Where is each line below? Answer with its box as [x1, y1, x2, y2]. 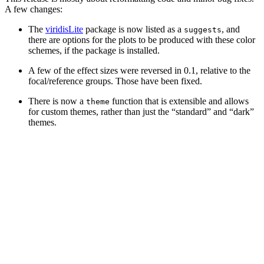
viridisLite [45, 24, 83, 35]
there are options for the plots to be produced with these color [28, 35, 255, 45]
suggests [184, 25, 222, 35]
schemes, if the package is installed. [28, 45, 160, 56]
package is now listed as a [83, 24, 184, 35]
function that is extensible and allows [110, 96, 249, 107]
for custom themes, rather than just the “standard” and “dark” [28, 107, 254, 117]
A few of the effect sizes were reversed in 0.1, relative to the [28, 65, 250, 76]
